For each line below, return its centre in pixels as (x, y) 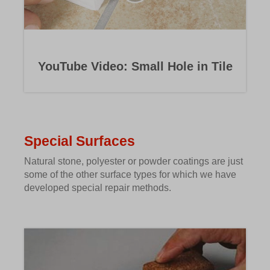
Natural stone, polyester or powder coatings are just (133, 162)
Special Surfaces (80, 141)
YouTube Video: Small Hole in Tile (135, 67)
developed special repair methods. (98, 188)
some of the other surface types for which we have (130, 175)
